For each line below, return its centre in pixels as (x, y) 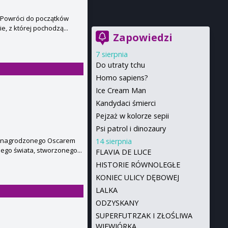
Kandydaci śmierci (126, 103)
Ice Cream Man (121, 90)
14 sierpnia (114, 141)
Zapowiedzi (143, 37)
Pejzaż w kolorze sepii (132, 116)
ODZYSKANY (117, 203)
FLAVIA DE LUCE (123, 152)
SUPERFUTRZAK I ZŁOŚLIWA (144, 216)
